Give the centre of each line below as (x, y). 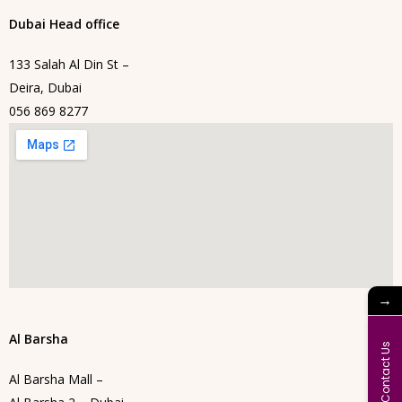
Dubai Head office (64, 24)
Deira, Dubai (45, 88)
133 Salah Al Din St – (69, 65)
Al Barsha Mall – (56, 380)
